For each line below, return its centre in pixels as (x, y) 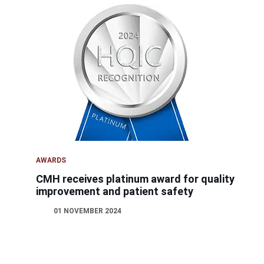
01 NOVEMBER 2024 (88, 211)
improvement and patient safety (115, 192)
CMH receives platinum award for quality (136, 179)
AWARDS (51, 161)
